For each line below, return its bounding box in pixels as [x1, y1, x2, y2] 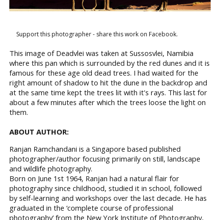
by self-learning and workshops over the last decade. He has [9, 192, 207, 203]
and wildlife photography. [9, 163, 92, 173]
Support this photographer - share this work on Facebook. [16, 30, 178, 39]
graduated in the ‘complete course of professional [9, 202, 173, 213]
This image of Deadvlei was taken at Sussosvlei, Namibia [9, 48, 193, 58]
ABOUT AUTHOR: [9, 127, 69, 137]
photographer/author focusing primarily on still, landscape [9, 153, 200, 164]
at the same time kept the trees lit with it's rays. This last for [9, 87, 207, 98]
